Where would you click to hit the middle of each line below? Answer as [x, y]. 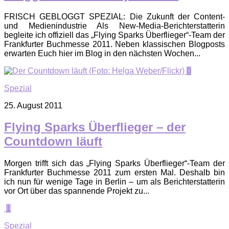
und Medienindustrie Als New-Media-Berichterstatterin [114, 26]
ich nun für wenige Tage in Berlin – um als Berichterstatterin [114, 182]
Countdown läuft [53, 142]
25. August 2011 [33, 105]
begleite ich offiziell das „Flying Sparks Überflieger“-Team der [114, 35]
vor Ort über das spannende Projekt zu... [77, 191]
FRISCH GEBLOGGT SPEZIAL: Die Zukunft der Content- [114, 16]
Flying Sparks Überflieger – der [95, 127]
